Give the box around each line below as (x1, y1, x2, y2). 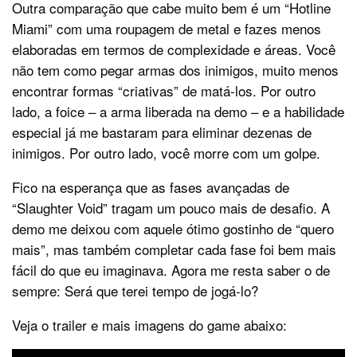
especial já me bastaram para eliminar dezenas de (12, 122, 312, 143)
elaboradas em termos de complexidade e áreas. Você (12, 39, 335, 60)
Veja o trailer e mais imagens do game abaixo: (12, 315, 287, 335)
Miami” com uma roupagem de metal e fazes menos (12, 18, 321, 39)
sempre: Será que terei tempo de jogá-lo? (12, 280, 258, 301)
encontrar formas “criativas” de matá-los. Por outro (12, 80, 316, 101)
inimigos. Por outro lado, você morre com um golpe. (12, 143, 320, 163)
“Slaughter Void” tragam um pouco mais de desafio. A (12, 198, 330, 218)
